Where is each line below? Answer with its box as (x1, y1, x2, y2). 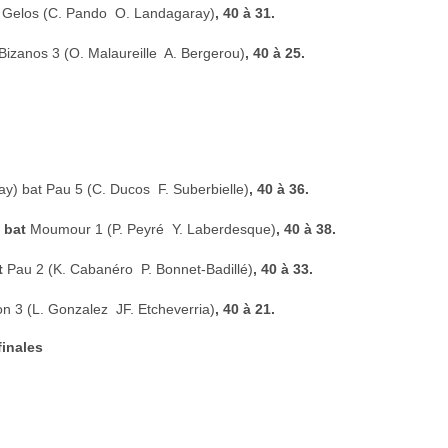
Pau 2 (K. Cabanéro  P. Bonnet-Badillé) (7, 261, 253, 277)
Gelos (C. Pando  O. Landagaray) (2, 5, 215, 21)
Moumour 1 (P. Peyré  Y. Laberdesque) (30, 221, 276, 237)
